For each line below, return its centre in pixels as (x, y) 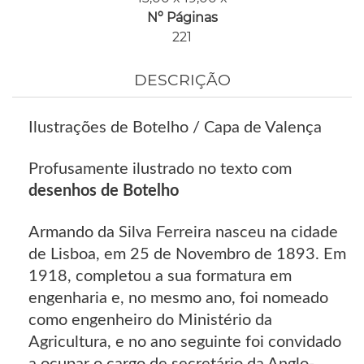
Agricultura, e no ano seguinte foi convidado (185, 342)
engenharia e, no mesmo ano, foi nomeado (178, 298)
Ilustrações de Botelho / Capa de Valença (175, 127)
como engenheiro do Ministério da (150, 320)
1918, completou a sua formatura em (160, 276)
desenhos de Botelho (104, 191)
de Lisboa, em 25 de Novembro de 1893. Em (187, 254)
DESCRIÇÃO (182, 80)
